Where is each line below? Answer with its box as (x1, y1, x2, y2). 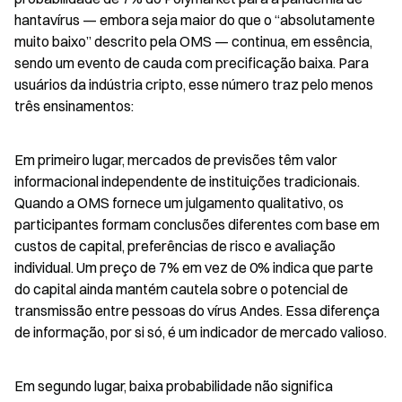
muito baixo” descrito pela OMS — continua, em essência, (14, 32, 372, 50)
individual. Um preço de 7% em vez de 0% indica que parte (14, 258, 373, 276)
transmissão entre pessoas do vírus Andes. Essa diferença (14, 301, 380, 319)
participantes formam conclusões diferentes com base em (14, 215, 380, 233)
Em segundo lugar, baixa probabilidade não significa (14, 377, 333, 395)
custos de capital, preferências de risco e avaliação (14, 237, 336, 255)
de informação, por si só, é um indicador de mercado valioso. (14, 323, 387, 341)
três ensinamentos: (14, 97, 134, 115)
